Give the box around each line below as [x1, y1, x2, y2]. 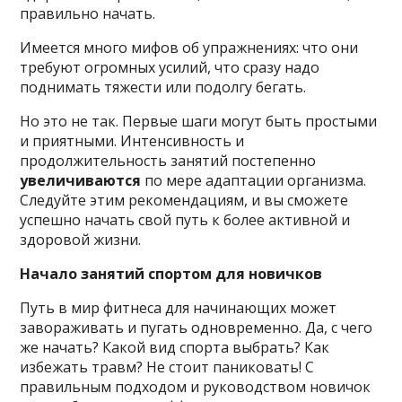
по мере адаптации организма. [141, 170, 367, 190]
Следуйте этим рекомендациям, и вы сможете [20, 189, 349, 210]
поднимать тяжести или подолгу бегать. [20, 76, 307, 97]
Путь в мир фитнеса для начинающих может [20, 297, 337, 318]
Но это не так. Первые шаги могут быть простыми [20, 110, 378, 131]
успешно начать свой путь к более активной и [20, 209, 351, 230]
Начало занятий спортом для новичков [20, 263, 323, 284]
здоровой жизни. [20, 229, 142, 249]
